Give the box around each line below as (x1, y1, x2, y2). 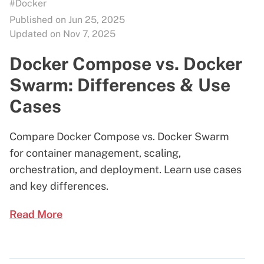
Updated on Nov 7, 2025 (9, 28, 115, 39)
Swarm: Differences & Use (9, 74, 230, 95)
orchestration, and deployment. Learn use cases (9, 163, 242, 176)
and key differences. (9, 179, 108, 192)
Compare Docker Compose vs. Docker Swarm (9, 130, 229, 143)
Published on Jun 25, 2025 (9, 14, 125, 25)
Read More (9, 207, 62, 220)
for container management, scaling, (9, 146, 181, 159)
